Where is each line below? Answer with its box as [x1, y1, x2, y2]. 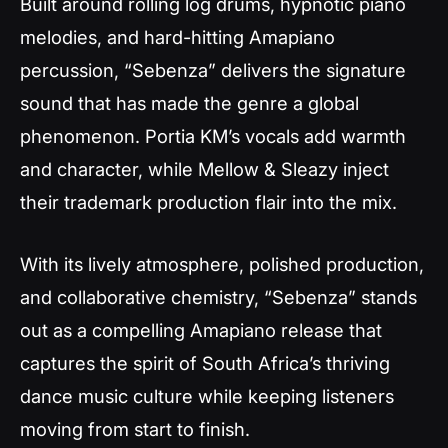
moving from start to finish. [20, 417, 250, 440]
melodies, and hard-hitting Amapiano [20, 25, 335, 48]
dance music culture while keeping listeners [20, 384, 394, 407]
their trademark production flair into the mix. [20, 190, 397, 213]
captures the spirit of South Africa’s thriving [20, 351, 390, 374]
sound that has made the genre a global [20, 91, 359, 114]
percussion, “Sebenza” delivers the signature [20, 58, 406, 81]
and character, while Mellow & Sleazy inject [20, 157, 389, 180]
